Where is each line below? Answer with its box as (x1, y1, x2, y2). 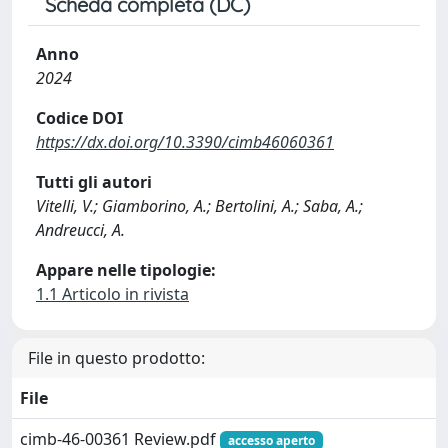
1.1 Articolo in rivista (36, 282, 189, 305)
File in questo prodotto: (28, 346, 205, 369)
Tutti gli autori (36, 170, 152, 193)
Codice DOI (36, 106, 123, 129)
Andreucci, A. (36, 218, 125, 241)
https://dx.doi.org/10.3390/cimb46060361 (36, 130, 334, 153)
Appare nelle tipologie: (36, 258, 216, 281)
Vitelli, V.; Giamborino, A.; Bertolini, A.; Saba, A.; (36, 194, 363, 217)
